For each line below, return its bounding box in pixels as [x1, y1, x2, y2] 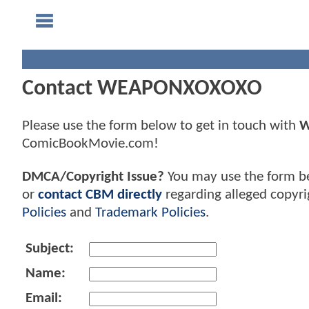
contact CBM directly [38, 187, 162, 202]
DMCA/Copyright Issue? [22, 169, 164, 184]
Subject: [26, 241, 74, 256]
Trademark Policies [95, 205, 206, 220]
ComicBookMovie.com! [22, 137, 159, 152]
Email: [26, 290, 62, 306]
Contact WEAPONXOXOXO [22, 78, 262, 100]
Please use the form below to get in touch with [22, 119, 299, 134]
